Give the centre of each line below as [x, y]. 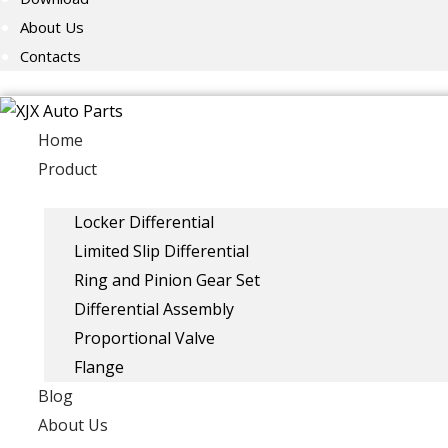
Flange [99, 367]
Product [67, 169]
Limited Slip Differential [161, 251]
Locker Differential [144, 222]
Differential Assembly [154, 309]
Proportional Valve [144, 338]
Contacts [50, 56]
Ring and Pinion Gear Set [167, 280]
